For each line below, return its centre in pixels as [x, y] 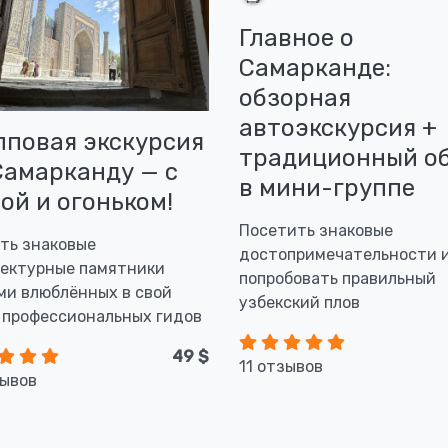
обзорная [295, 98]
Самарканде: [315, 68]
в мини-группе [327, 188]
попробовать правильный [337, 278]
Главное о [296, 38]
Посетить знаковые [316, 230]
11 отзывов [281, 366]
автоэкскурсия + [338, 128]
